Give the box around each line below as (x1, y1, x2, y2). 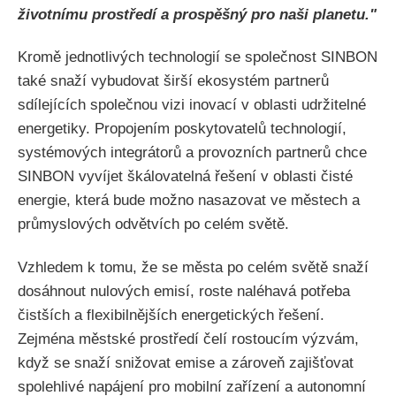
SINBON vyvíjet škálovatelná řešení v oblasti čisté (18, 168, 353, 186)
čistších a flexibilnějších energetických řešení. (18, 306, 324, 324)
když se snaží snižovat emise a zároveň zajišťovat (18, 354, 354, 371)
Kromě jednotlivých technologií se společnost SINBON (18, 49, 377, 66)
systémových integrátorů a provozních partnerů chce (18, 144, 367, 162)
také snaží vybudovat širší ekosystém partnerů (18, 72, 329, 90)
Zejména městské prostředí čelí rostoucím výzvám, (18, 330, 359, 347)
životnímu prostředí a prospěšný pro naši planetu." (18, 6, 377, 24)
